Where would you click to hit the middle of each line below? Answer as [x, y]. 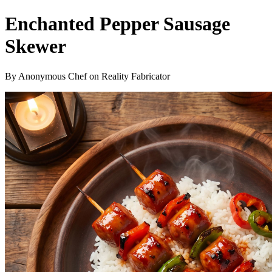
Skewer [36, 46]
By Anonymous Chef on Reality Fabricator [87, 76]
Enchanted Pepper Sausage [117, 24]
